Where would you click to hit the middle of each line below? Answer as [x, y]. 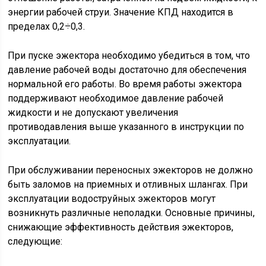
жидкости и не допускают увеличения [93, 113]
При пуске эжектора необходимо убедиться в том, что [129, 56]
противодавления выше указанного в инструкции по [126, 127]
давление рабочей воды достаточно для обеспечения [127, 70]
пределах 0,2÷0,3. [47, 26]
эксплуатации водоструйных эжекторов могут [112, 199]
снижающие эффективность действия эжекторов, [121, 227]
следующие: [35, 241]
